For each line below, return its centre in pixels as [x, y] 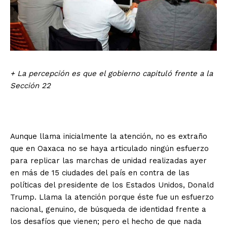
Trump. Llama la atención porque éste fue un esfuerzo [112, 197]
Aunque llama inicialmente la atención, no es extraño [109, 136]
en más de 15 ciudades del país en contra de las [100, 173]
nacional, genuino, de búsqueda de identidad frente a [108, 209]
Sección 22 [30, 85]
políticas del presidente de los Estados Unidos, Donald [112, 185]
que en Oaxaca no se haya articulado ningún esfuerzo [109, 148]
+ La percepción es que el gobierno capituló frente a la [111, 73]
